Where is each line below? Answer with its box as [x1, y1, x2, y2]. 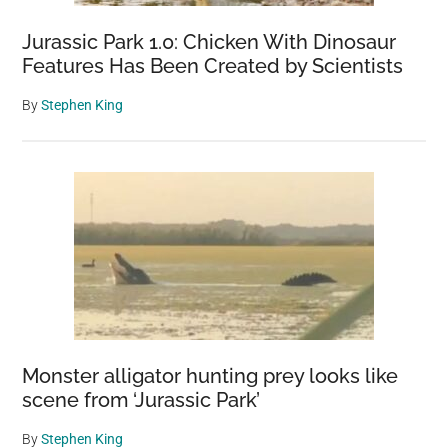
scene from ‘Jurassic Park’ [22, 387, 261, 412]
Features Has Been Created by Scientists [22, 53, 404, 78]
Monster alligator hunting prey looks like [22, 363, 399, 388]
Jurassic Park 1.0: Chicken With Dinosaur [22, 29, 397, 54]
